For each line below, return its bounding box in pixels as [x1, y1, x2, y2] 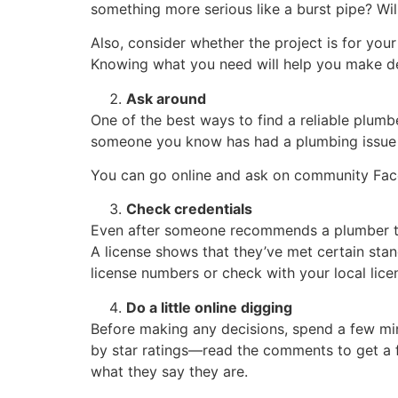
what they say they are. [91, 362, 248, 380]
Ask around [126, 89, 206, 107]
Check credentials [126, 200, 256, 219]
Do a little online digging [126, 298, 292, 316]
